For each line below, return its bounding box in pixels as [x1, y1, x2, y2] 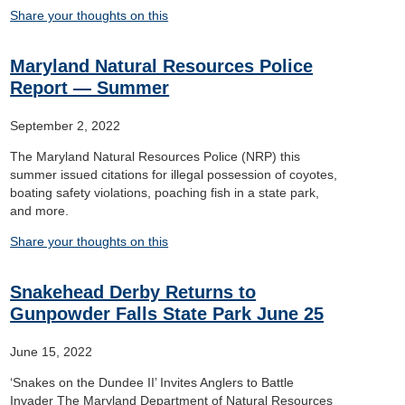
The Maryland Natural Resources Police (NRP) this [10, 149, 301, 164]
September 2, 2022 [10, 118, 121, 133]
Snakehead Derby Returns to [10, 282, 257, 302]
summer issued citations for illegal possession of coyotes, [10, 167, 338, 182]
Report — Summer [10, 78, 170, 98]
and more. [10, 203, 73, 218]
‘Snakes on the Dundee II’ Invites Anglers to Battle [10, 375, 295, 390]
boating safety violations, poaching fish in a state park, [10, 185, 320, 200]
